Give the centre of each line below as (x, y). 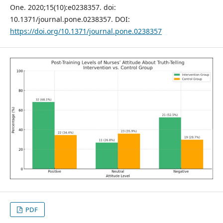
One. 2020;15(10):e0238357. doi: (63, 7)
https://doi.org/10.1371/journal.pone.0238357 (86, 31)
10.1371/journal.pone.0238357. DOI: (70, 19)
